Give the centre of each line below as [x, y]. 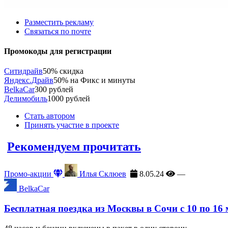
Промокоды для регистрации [58, 51]
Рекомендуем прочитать [74, 147]
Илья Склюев [102, 174]
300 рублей [54, 90]
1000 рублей [69, 99]
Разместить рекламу [59, 22]
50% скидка [63, 71]
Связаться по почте [58, 31]
